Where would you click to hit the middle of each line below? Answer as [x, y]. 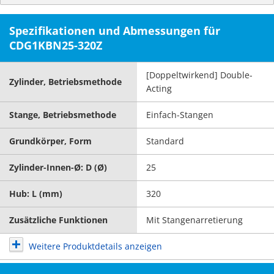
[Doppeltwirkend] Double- [199, 75]
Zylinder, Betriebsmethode [65, 82]
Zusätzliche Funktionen [58, 220]
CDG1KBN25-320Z [56, 45]
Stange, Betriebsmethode [63, 115]
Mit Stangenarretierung [194, 220]
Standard [165, 141]
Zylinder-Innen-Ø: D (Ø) [58, 167]
